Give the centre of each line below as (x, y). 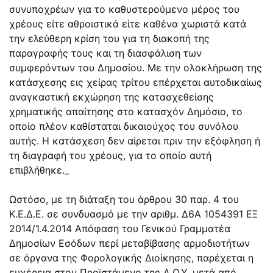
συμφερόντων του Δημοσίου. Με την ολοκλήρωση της (136, 67)
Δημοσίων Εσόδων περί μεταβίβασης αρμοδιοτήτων (129, 243)
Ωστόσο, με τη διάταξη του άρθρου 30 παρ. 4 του (124, 199)
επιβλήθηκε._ (39, 170)
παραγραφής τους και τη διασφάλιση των (105, 53)
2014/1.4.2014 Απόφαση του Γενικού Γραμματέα (120, 228)
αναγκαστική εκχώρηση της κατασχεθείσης (112, 97)
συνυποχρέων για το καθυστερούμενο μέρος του (124, 9)
